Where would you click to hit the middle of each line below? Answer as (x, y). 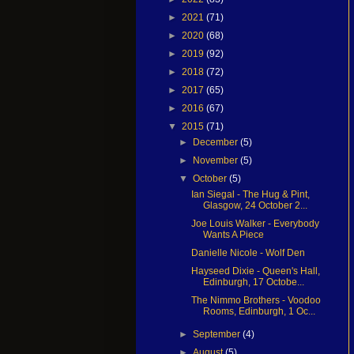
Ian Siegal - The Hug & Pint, (250, 194)
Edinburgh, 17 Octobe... (253, 282)
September (218, 334)
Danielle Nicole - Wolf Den (248, 252)
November (217, 160)
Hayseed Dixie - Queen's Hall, (255, 271)
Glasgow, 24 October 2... (255, 205)
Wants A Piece (233, 234)
